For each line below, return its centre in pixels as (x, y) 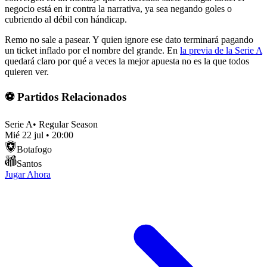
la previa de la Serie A (221, 51)
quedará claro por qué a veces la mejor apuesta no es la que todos (127, 61)
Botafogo (34, 149)
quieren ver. (27, 72)
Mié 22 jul (24, 135)
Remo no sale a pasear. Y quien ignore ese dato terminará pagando (129, 40)
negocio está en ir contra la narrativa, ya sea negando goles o (118, 9)
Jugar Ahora (28, 174)
